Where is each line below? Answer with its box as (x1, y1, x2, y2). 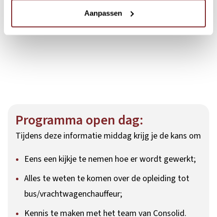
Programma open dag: (15, 110, 143, 130)
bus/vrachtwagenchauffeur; (24, 188, 122, 200)
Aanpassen (84, 9, 122, 17)
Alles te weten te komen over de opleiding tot (24, 172, 189, 185)
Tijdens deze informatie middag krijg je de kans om (15, 130, 201, 142)
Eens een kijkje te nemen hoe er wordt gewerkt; (24, 153, 196, 165)
